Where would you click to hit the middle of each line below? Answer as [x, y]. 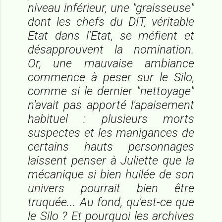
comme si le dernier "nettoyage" [111, 91]
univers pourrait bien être [111, 188]
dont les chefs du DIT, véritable [111, 22]
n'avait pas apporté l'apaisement [111, 105]
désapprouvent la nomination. [111, 49]
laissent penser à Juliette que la [111, 160]
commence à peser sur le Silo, [111, 77]
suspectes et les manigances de [111, 133]
